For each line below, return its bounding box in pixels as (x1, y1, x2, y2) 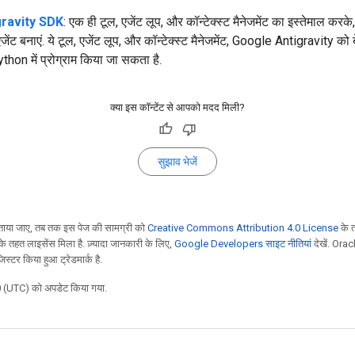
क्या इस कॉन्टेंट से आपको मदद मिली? (110, 101, 245, 113)
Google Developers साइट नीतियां (174, 237, 311, 250)
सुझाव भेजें (158, 155, 197, 168)
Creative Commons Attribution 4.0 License (147, 221, 338, 234)
